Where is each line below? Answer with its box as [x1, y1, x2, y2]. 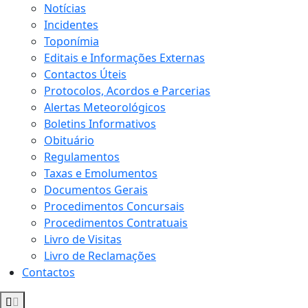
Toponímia [44, 34, 99, 49]
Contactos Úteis [44, 67, 126, 82]
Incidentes [44, 17, 98, 33]
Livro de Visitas [44, 232, 122, 247]
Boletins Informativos [44, 116, 156, 132]
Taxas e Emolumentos [44, 166, 157, 181]
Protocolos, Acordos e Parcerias [44, 83, 210, 99]
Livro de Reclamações [44, 248, 156, 264]
